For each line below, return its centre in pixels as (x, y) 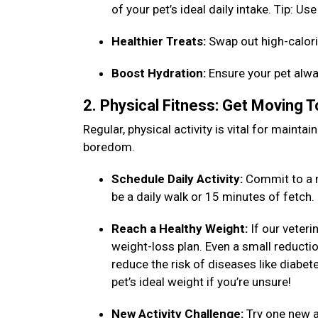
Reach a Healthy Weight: (181, 229)
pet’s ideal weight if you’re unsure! (203, 282)
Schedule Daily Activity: (179, 179)
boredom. (110, 147)
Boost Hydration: (160, 73)
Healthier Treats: (160, 41)
